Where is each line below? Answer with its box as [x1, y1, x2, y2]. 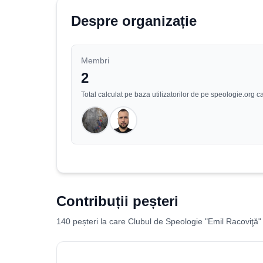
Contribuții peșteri [56, 193, 178, 209]
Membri [81, 56, 109, 65]
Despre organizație [71, 13, 197, 29]
